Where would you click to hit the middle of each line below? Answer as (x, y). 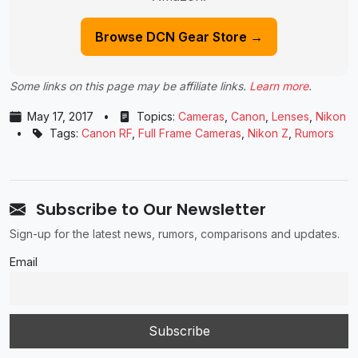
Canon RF (107, 133)
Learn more (279, 86)
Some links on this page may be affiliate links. (129, 86)
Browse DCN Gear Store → (179, 37)
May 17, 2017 (60, 117)
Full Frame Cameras (190, 133)
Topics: (156, 117)
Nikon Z (268, 133)
